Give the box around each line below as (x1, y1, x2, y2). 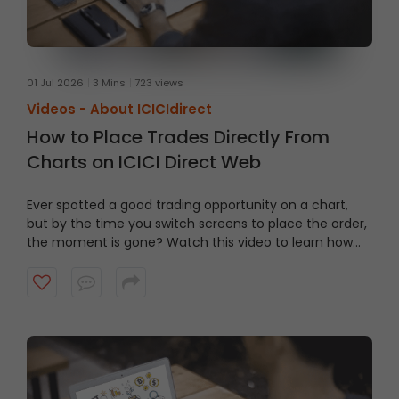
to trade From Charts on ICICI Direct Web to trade (27, 251, 344, 270)
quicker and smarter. (27, 270, 156, 289)
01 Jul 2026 (27, 75, 84, 90)
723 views (134, 75, 183, 90)
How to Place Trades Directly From (27, 124, 330, 150)
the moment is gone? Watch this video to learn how (27, 232, 353, 251)
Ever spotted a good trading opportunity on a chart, (27, 195, 348, 214)
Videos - (27, 99, 90, 118)
